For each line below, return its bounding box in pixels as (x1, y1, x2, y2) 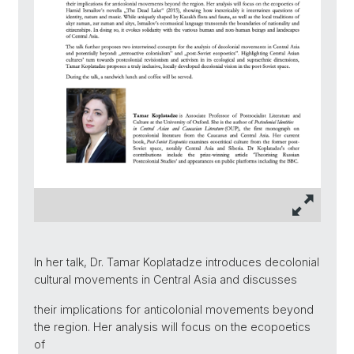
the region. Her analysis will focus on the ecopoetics (34, 319, 311, 333)
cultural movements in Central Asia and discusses (34, 272, 297, 286)
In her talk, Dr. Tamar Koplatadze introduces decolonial (34, 254, 319, 269)
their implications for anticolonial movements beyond (34, 302, 314, 316)
